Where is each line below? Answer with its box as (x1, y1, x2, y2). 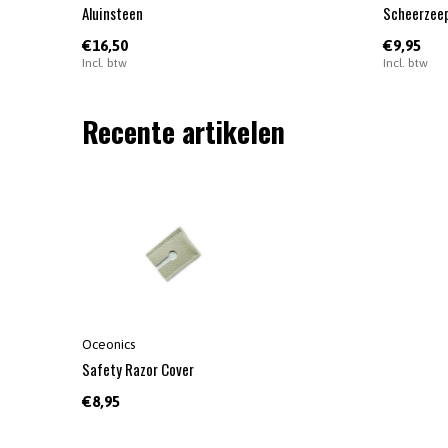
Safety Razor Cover (82, 357, 194, 380)
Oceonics (82, 336, 135, 352)
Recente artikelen (82, 110, 285, 152)
